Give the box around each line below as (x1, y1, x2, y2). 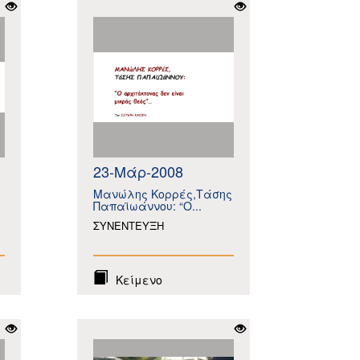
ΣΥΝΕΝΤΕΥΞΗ (93, 218, 164, 233)
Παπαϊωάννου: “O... (93, 198, 202, 214)
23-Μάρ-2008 (93, 161, 183, 182)
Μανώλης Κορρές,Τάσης (93, 186, 232, 202)
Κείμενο (116, 272, 162, 288)
